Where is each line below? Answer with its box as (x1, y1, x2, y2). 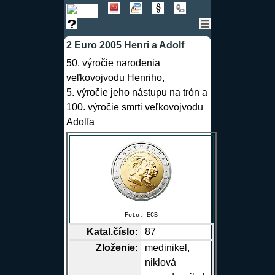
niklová (145, 257, 177, 268)
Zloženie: (95, 242, 138, 254)
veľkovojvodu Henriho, (66, 72, 165, 83)
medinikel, (145, 242, 190, 254)
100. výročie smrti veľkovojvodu (66, 102, 203, 113)
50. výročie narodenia (66, 58, 160, 69)
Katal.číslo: (86, 227, 138, 238)
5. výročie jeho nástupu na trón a (66, 87, 207, 98)
